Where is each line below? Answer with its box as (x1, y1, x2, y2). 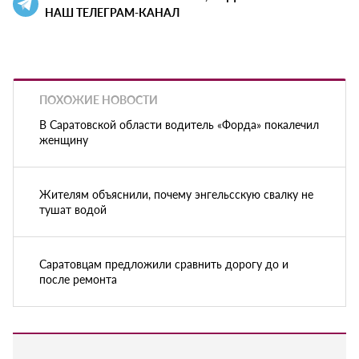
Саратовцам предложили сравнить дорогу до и (39, 255, 288, 272)
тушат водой (39, 200, 107, 217)
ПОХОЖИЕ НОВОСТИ (39, 91, 158, 108)
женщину (39, 131, 88, 147)
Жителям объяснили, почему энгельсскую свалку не (39, 185, 313, 202)
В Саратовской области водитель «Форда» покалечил (39, 115, 319, 132)
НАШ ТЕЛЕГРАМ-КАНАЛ (45, 4, 179, 21)
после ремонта (39, 270, 117, 287)
